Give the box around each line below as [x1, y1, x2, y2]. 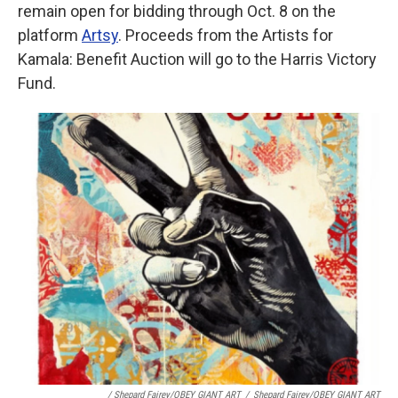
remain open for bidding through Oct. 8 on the [18, 2, 336, 20]
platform [18, 26, 78, 44]
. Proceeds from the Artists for [118, 26, 333, 44]
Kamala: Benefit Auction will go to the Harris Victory [18, 50, 377, 68]
